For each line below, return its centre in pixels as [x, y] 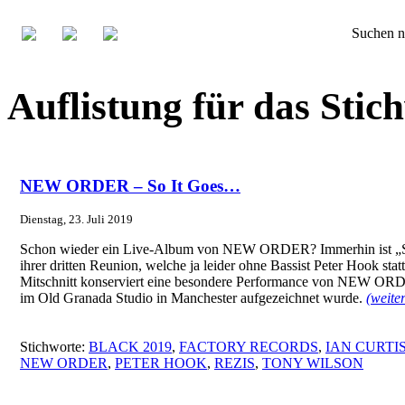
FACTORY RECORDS [249, 346]
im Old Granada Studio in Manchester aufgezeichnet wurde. [193, 298]
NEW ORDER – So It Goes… [130, 185]
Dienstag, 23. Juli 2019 [76, 220]
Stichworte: [54, 346]
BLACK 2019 [130, 346]
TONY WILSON [313, 363]
